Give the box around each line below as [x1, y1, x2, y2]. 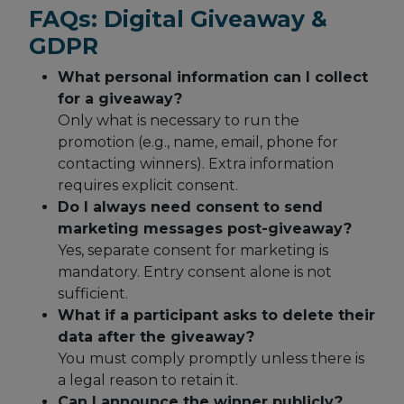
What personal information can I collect [58, 69, 368, 87]
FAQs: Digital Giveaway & [29, 5, 327, 33]
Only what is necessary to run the [58, 112, 299, 130]
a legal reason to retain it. [58, 372, 238, 390]
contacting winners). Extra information [58, 155, 334, 173]
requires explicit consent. [58, 177, 238, 195]
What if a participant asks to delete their [58, 307, 375, 325]
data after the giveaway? [58, 328, 254, 346]
